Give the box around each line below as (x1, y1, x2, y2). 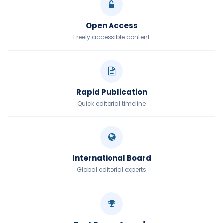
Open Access (85, 20, 138, 31)
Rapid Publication (76, 87, 147, 97)
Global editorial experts (77, 165, 146, 174)
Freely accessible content (73, 33, 150, 41)
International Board (72, 153, 151, 163)
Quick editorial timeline (77, 99, 146, 108)
